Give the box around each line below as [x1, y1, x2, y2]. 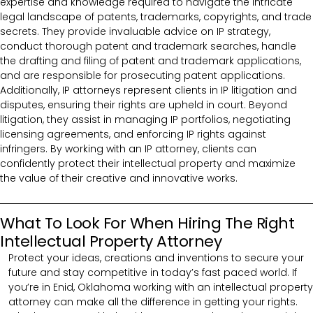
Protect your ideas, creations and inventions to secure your [8, 250, 304, 265]
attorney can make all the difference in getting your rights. [8, 294, 298, 309]
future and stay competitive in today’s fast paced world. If [8, 265, 297, 279]
